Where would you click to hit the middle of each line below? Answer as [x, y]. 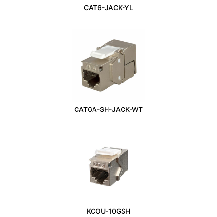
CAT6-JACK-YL [108, 7]
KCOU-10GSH [108, 211]
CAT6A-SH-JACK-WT [108, 109]
